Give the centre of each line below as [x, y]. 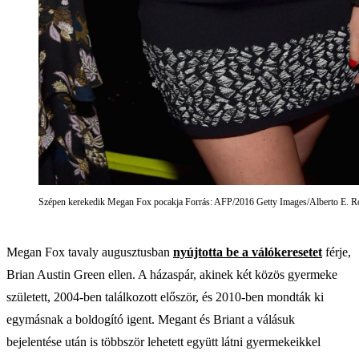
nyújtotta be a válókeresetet [248, 252]
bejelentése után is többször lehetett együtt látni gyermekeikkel [163, 341]
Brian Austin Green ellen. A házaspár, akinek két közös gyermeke [172, 274]
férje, [337, 252]
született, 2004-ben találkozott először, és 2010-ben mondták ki [165, 296]
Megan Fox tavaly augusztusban [90, 252]
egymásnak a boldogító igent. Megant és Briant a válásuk [151, 319]
